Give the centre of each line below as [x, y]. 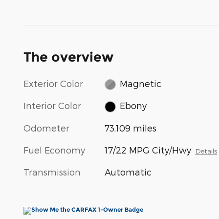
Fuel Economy [54, 150]
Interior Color [52, 106]
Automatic [128, 172]
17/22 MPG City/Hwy [148, 150]
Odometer [46, 128]
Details [206, 151]
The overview [68, 57]
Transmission [52, 172]
